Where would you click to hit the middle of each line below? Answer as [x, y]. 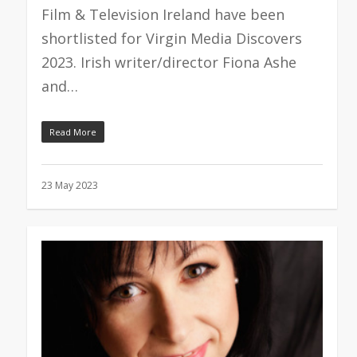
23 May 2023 [69, 185]
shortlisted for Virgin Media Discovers [171, 38]
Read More [73, 132]
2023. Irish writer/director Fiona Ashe [169, 62]
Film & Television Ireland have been [163, 14]
